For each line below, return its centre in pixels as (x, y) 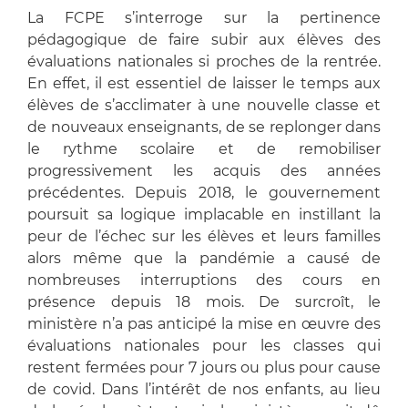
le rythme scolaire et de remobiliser (204, 148)
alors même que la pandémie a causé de (204, 258)
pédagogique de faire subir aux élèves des (204, 39)
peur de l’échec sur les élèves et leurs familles (204, 236)
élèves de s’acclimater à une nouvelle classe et (204, 105)
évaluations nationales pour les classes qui (204, 345)
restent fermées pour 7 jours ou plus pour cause (204, 367)
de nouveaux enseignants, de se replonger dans (204, 127)
